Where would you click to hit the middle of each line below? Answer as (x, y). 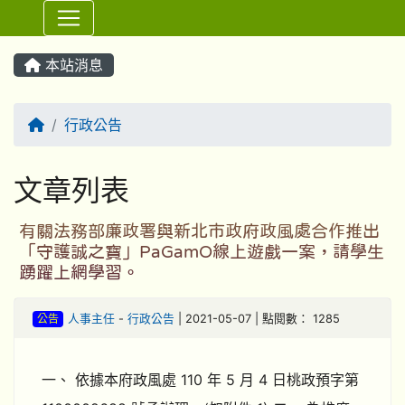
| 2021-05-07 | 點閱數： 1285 (257, 319)
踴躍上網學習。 (79, 273)
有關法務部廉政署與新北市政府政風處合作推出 (199, 231)
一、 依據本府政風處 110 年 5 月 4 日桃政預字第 (200, 380)
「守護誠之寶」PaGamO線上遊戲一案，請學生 (202, 252)
